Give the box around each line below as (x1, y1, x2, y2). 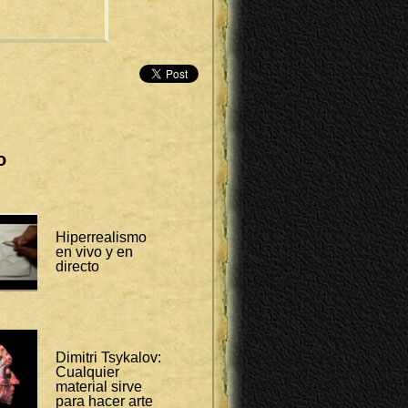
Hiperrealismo (55, 229, 147, 246)
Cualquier (55, 364, 119, 381)
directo (55, 259, 99, 275)
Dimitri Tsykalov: (55, 350, 161, 366)
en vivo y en (55, 244, 133, 260)
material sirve (55, 379, 142, 395)
